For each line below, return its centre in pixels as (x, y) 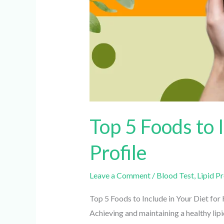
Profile (114, 153)
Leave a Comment (116, 175)
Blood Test (171, 175)
